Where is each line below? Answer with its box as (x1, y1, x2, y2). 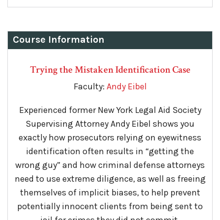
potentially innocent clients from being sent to (17, 201, 203, 212)
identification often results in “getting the (26, 146, 194, 157)
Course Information (13, 34, 105, 46)
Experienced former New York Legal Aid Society (19, 105, 201, 116)
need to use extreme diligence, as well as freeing (14, 173, 206, 185)
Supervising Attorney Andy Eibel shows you (26, 118, 194, 130)
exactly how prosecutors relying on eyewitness (19, 132, 201, 143)
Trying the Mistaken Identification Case (29, 63, 191, 77)
